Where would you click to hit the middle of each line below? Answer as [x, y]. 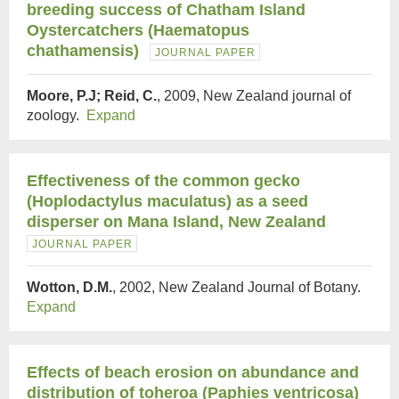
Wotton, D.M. [69, 287]
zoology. [57, 115]
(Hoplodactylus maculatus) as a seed [167, 201]
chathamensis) [83, 51]
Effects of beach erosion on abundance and [193, 372]
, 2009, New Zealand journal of [254, 96]
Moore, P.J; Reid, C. [92, 96]
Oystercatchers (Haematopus [138, 30]
